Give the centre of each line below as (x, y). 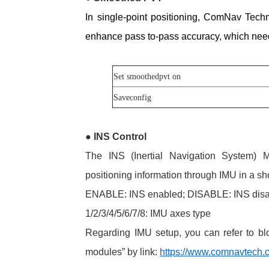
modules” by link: (123, 252)
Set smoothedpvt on (147, 76)
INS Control (119, 136)
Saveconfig (132, 97)
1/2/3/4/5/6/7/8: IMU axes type (148, 213)
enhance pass (116, 36)
